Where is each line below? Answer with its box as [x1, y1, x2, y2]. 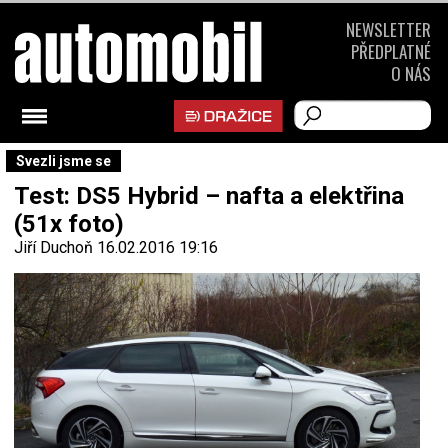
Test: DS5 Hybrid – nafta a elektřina [14, 182, 404, 210]
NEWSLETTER [346, 17, 431, 42]
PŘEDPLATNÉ [351, 39, 431, 64]
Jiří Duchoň [14, 238, 93, 257]
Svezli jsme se [16, 153, 111, 169]
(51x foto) [14, 210, 124, 238]
